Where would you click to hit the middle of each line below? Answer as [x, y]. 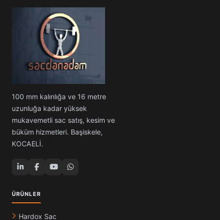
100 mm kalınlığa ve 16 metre [59, 97]
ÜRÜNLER [26, 194]
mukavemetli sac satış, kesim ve [63, 120]
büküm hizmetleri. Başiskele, [57, 132]
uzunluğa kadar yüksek [49, 109]
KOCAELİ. [27, 144]
